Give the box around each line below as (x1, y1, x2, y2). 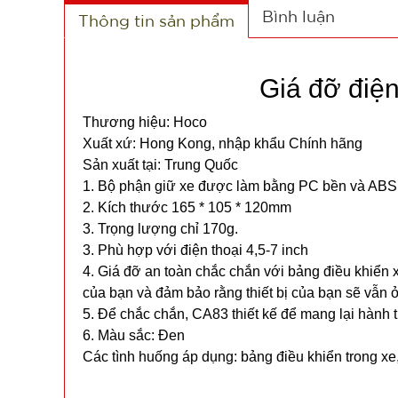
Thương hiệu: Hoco (83, 115, 207, 130)
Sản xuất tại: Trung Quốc (83, 157, 238, 172)
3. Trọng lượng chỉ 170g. (83, 221, 238, 236)
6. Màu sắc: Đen (83, 328, 185, 343)
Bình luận (262, 7, 335, 25)
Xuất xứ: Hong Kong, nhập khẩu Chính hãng (83, 136, 362, 151)
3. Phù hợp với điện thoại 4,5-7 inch (83, 243, 308, 258)
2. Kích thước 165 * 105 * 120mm (83, 200, 291, 215)
